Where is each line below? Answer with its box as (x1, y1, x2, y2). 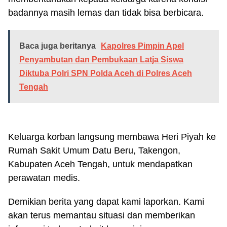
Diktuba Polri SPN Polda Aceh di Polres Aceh (19, 68, 192, 78)
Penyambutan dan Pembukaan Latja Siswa (19, 55, 183, 64)
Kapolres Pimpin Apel (101, 41, 184, 50)
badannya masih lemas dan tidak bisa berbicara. (8, 7, 204, 18)
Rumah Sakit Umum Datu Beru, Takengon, (8, 145, 180, 156)
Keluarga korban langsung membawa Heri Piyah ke (8, 131, 216, 142)
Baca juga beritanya (19, 41, 96, 50)
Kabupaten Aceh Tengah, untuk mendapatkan (8, 159, 193, 169)
